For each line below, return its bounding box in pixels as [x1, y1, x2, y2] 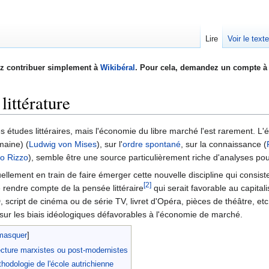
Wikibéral [100, 63, 135, 73]
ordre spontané [122, 139, 181, 150]
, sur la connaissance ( [181, 139, 267, 150]
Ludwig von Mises [29, 139, 97, 150]
